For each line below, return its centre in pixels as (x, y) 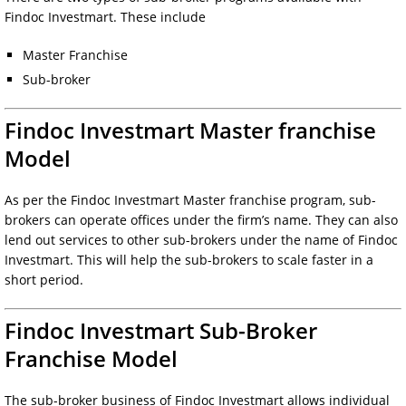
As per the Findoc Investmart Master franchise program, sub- (190, 199)
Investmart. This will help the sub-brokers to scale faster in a (189, 259)
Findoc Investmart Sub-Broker (161, 330)
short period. (44, 279)
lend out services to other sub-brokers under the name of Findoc (201, 239)
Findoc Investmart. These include (105, 16)
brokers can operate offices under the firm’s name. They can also (201, 219)
